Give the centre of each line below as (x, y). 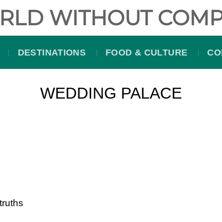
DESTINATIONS (52, 52)
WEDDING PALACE (111, 93)
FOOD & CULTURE (147, 52)
